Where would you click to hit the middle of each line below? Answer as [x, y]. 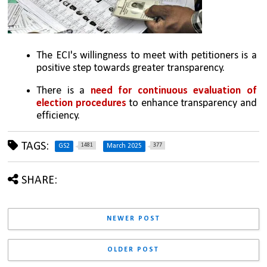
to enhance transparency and [191, 104]
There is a [63, 91]
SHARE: [40, 181]
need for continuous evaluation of [173, 91]
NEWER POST [133, 219]
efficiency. [58, 116]
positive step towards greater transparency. [131, 68]
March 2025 [125, 146]
